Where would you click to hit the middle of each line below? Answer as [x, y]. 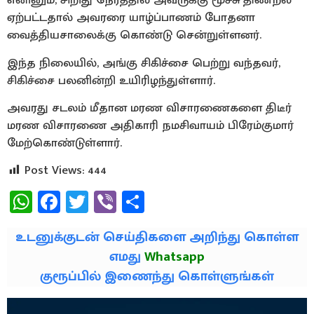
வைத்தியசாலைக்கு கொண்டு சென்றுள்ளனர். [134, 35]
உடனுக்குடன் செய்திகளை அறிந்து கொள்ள [157, 238]
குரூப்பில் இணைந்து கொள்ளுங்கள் [157, 277]
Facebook [105, 202]
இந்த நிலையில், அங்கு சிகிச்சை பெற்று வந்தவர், [144, 63]
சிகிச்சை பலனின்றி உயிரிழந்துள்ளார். [111, 80]
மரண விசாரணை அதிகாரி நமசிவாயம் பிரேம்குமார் [150, 125]
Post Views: [54, 171]
